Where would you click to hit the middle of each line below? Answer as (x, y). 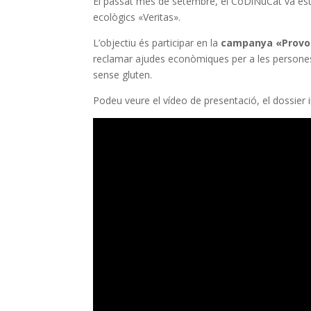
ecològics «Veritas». (137, 17)
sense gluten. (123, 74)
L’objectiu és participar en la (157, 42)
